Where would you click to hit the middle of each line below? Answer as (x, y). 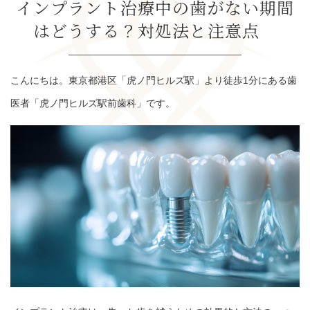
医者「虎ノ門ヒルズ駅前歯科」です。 (93, 103)
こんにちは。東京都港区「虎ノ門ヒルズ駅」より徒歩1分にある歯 (154, 80)
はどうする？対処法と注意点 (155, 30)
